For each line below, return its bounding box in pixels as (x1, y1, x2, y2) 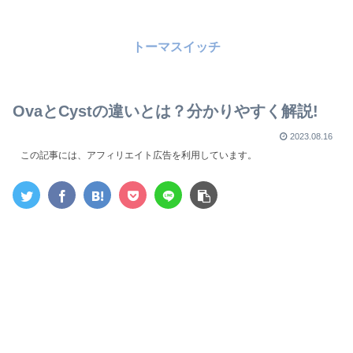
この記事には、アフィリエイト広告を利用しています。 (20, 150, 257, 162)
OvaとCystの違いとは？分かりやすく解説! (13, 102, 318, 121)
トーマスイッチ (132, 40, 221, 54)
